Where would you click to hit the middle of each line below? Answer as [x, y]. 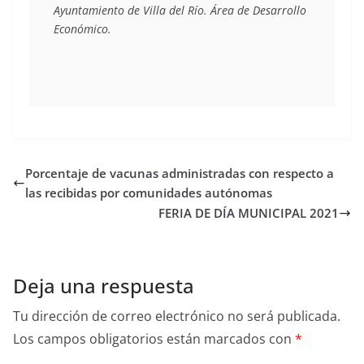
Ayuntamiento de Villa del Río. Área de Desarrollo [180, 11]
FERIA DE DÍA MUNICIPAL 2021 [249, 213]
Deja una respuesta [104, 286]
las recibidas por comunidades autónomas [149, 193]
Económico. [82, 29]
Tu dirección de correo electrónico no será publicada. [177, 316]
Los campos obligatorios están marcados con [154, 339]
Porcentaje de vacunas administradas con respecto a [180, 173]
